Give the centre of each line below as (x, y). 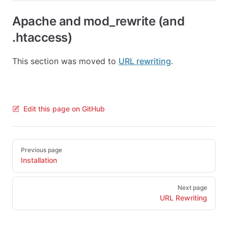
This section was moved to (65, 61)
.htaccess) (42, 37)
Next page (192, 188)
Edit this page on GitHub (64, 109)
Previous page (41, 150)
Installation (39, 160)
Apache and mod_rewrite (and (98, 21)
